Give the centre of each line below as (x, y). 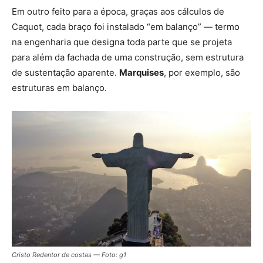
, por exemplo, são (202, 72)
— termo (220, 26)
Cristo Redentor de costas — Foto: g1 (70, 254)
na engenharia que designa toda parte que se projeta (122, 42)
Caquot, (29, 26)
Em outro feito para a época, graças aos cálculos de (118, 11)
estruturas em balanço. (59, 87)
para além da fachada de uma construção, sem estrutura (128, 57)
